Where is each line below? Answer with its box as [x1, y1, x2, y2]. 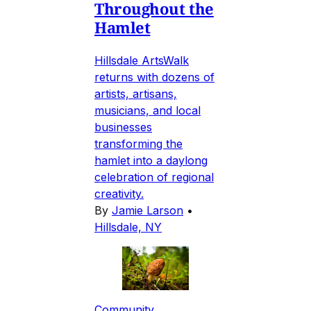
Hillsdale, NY [94, 219, 162, 234]
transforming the [94, 136, 183, 151]
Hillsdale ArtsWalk [94, 53, 189, 67]
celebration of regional [94, 169, 214, 184]
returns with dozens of [94, 69, 215, 84]
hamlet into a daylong [94, 153, 208, 167]
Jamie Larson [112, 203, 183, 217]
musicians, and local [94, 103, 201, 117]
